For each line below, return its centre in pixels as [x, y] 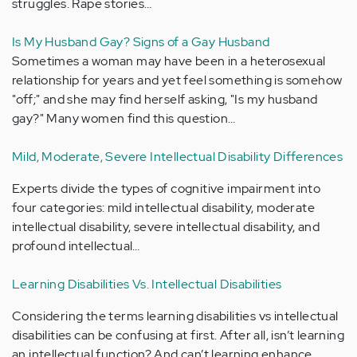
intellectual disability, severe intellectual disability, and [166, 227]
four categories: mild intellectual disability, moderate [163, 208]
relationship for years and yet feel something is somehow [177, 80]
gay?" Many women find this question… [124, 118]
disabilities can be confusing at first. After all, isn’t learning [178, 335]
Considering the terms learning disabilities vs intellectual [175, 316]
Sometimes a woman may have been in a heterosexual [169, 61]
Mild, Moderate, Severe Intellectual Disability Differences [178, 157]
